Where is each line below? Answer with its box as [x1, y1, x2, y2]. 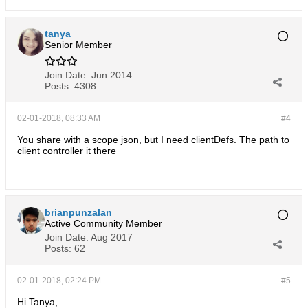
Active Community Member [45, 218, 162, 229]
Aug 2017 [91, 232, 133, 243]
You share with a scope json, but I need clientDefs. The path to [17, 134, 289, 145]
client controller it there [17, 145, 116, 156]
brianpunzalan [45, 207, 112, 218]
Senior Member [45, 39, 112, 50]
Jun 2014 [91, 69, 132, 80]
